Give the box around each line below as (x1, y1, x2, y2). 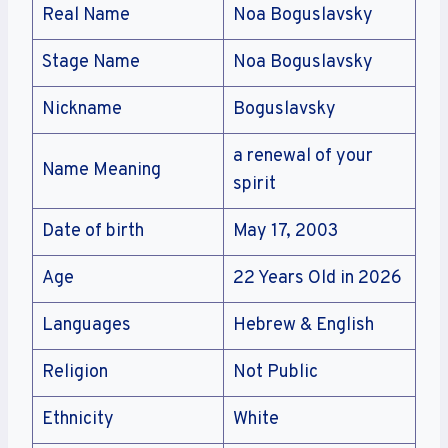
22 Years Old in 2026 (233, 266, 402, 290)
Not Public (233, 360, 318, 384)
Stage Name (42, 50, 140, 74)
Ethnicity (42, 407, 114, 431)
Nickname (42, 97, 122, 121)
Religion (42, 360, 108, 384)
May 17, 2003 (233, 219, 338, 243)
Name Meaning (42, 158, 161, 182)
